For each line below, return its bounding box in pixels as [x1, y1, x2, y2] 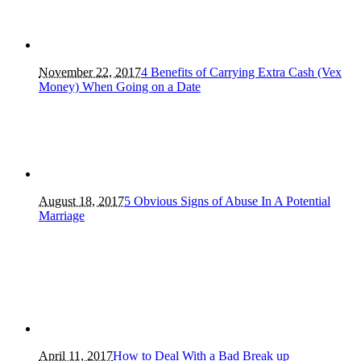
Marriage [39, 209, 85, 223]
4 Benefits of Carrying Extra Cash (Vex [141, 65, 342, 80]
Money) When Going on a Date [39, 80, 201, 94]
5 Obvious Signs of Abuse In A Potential [124, 194, 330, 209]
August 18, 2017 [39, 194, 124, 209]
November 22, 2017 [39, 65, 141, 80]
